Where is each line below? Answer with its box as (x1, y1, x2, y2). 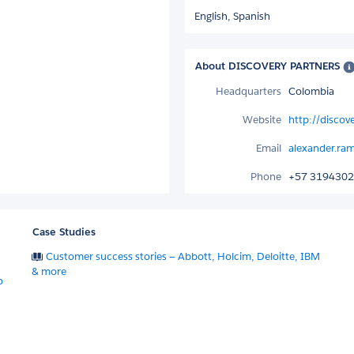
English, (194, 9, 233, 23)
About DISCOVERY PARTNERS (195, 59, 343, 73)
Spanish (233, 9, 270, 23)
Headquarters (216, 84, 281, 98)
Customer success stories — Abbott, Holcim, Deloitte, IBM (46, 249, 321, 263)
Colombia (288, 84, 334, 98)
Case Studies (32, 224, 96, 239)
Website (243, 112, 281, 126)
